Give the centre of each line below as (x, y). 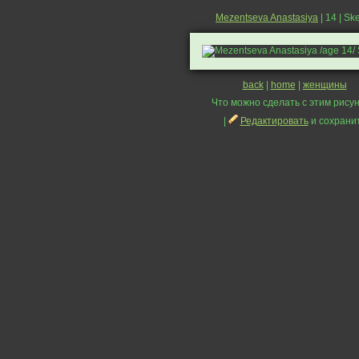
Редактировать (274, 121)
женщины (325, 85)
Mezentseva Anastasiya (267, 18)
